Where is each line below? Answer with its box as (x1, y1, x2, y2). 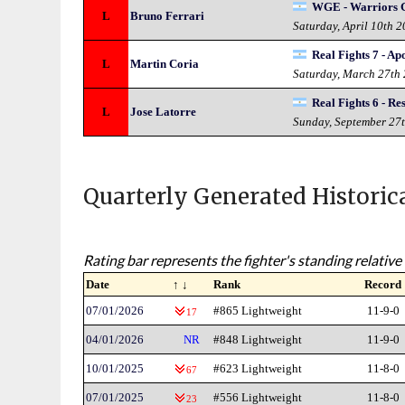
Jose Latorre (130, 105, 197, 118)
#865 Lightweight (213, 304, 303, 317)
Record (364, 278, 402, 291)
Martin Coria (130, 57, 200, 71)
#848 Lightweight (213, 333, 303, 346)
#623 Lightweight (213, 362, 303, 375)
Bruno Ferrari (130, 9, 205, 23)
